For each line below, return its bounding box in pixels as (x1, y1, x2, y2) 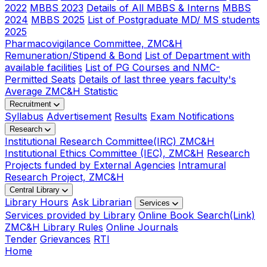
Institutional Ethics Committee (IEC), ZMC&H (5, 147, 204, 159)
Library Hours (5, 195, 69, 208)
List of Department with (145, 49, 250, 61)
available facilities (5, 61, 82, 73)
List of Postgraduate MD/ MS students (88, 13, 260, 26)
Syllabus (5, 110, 44, 122)
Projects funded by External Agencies (5, 159, 175, 171)
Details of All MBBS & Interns (86, 1, 219, 14)
